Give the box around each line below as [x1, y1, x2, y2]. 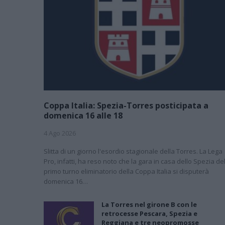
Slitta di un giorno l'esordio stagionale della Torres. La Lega [44, 146, 222, 156]
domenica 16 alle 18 [44, 109, 123, 121]
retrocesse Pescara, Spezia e [101, 208, 197, 218]
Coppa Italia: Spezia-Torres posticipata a [44, 99, 208, 111]
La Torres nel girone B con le [101, 199, 197, 209]
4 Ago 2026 [44, 128, 76, 138]
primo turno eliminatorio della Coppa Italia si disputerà [44, 166, 209, 176]
